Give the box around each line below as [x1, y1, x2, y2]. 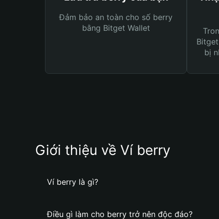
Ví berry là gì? [47, 177, 98, 187]
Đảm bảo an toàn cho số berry [59, 12, 173, 22]
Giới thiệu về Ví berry [35, 142, 171, 158]
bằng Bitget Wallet [82, 23, 150, 33]
